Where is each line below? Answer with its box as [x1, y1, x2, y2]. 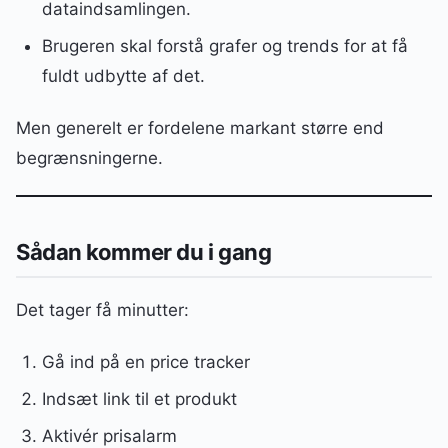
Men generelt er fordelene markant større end [16, 117, 384, 138]
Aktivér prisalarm [41, 426, 177, 446]
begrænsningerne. [16, 147, 163, 168]
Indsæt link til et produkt [41, 389, 237, 410]
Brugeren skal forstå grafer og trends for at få [41, 35, 408, 56]
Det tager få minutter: [16, 300, 189, 321]
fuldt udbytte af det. [41, 65, 205, 86]
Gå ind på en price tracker [41, 352, 250, 373]
